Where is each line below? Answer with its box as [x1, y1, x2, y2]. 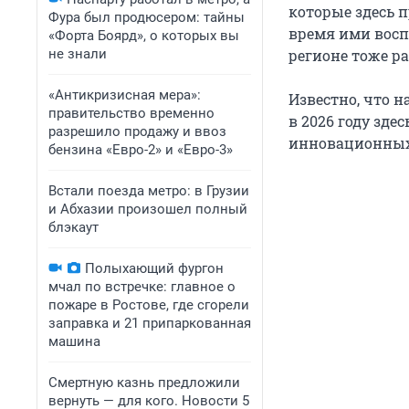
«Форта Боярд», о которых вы [48, 27, 239, 44]
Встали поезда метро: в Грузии [48, 183, 249, 199]
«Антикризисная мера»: [48, 87, 201, 103]
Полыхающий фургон [85, 260, 224, 277]
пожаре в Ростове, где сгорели [48, 297, 249, 313]
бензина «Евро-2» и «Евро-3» [48, 142, 233, 158]
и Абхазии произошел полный [48, 201, 247, 217]
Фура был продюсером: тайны [48, 9, 245, 26]
